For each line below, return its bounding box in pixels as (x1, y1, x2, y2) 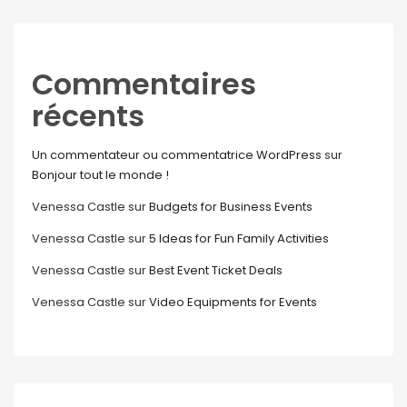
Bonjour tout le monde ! (32, 166, 169, 184)
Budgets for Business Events (149, 198, 313, 215)
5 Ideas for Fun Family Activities (149, 230, 329, 247)
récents (32, 95, 144, 136)
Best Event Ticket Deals (149, 262, 283, 279)
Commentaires (32, 64, 256, 104)
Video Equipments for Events (149, 293, 317, 311)
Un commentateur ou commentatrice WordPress (32, 146, 322, 164)
